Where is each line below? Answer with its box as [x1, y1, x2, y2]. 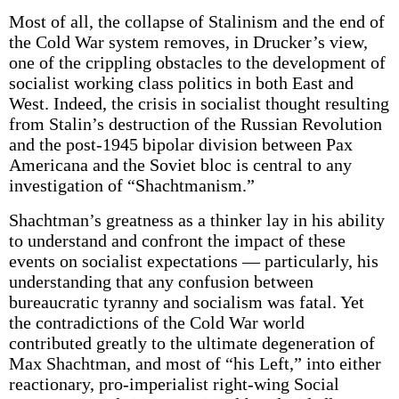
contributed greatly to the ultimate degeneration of [8, 333, 375, 353]
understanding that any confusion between [8, 272, 313, 291]
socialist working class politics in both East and [8, 73, 354, 93]
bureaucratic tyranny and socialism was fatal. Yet [8, 292, 364, 312]
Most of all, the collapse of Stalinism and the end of [8, 12, 385, 31]
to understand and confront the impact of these [8, 231, 346, 250]
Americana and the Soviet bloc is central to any [8, 155, 352, 175]
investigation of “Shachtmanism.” [8, 175, 255, 195]
